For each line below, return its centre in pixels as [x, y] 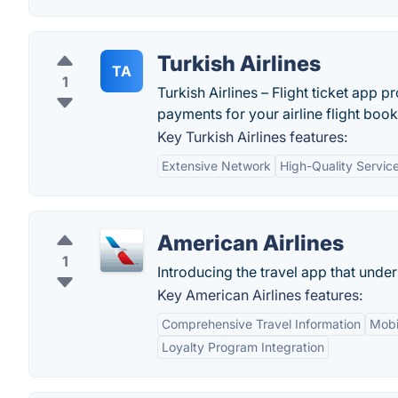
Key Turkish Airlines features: [252, 137]
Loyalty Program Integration [243, 347]
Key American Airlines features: [260, 295]
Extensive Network [216, 166]
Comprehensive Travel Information [261, 324]
